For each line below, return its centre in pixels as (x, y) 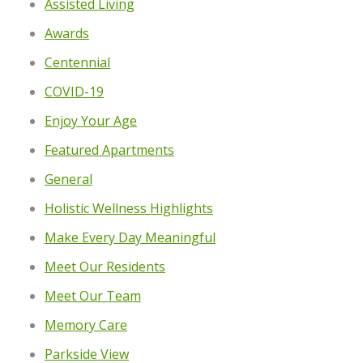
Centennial (77, 62)
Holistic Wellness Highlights (129, 208)
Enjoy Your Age (91, 120)
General (68, 179)
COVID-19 (74, 91)
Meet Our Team (93, 295)
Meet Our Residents (105, 266)
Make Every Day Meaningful (130, 237)
